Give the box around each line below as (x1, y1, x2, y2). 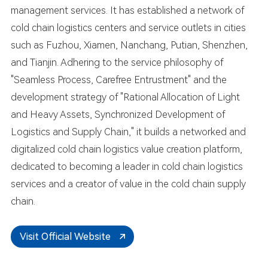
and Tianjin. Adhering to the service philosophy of (10, 56, 223, 68)
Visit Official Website (19, 230, 111, 242)
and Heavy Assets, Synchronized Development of (10, 108, 225, 120)
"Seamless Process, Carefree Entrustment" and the (10, 74, 227, 86)
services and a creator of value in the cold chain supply (10, 178, 246, 190)
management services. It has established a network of (10, 4, 244, 16)
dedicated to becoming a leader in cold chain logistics (10, 160, 243, 172)
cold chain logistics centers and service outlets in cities (10, 22, 246, 33)
